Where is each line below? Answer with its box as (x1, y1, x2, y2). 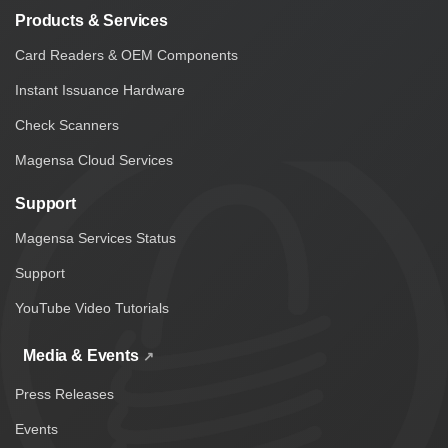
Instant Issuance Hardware (15, 82, 185, 99)
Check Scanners (15, 117, 119, 134)
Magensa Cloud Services (15, 152, 173, 169)
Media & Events (23, 347, 139, 365)
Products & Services (15, 12, 168, 30)
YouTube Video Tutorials (15, 300, 169, 317)
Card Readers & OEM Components (15, 47, 238, 64)
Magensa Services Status (15, 230, 176, 247)
